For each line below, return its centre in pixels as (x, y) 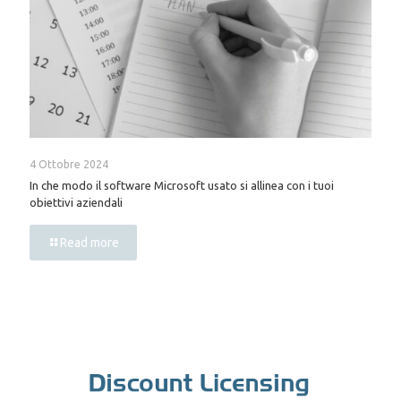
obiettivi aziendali (76, 202)
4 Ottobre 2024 (69, 164)
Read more (90, 242)
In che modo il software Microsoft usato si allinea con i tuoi (182, 185)
